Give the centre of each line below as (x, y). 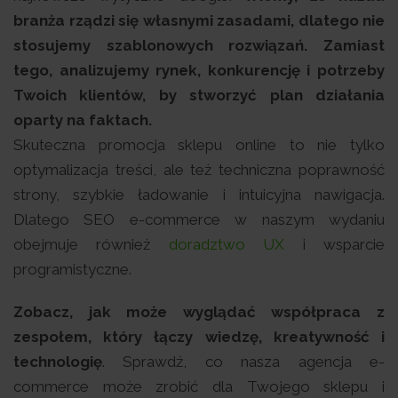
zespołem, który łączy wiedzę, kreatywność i (199, 337)
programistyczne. (72, 269)
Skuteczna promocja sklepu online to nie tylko (199, 145)
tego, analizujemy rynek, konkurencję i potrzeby (199, 70)
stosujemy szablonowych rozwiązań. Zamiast (199, 45)
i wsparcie (335, 244)
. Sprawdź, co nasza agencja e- (243, 362)
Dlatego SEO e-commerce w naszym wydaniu (199, 219)
